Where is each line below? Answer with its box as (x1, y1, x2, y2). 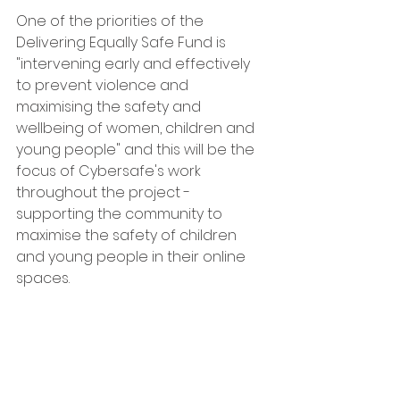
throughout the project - (16, 182, 194, 203)
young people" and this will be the (16, 139, 258, 160)
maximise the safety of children (16, 225, 240, 246)
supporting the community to (16, 204, 226, 224)
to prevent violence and (16, 75, 192, 96)
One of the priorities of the (16, 11, 207, 31)
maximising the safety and (16, 96, 204, 117)
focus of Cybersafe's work (16, 161, 204, 181)
